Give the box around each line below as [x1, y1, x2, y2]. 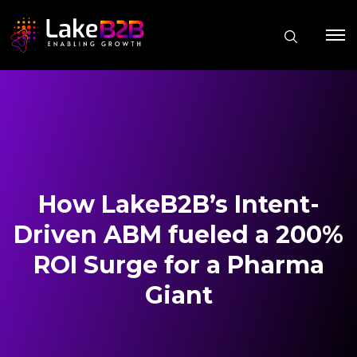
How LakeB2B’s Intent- [37, 189, 320, 219]
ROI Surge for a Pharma [33, 249, 324, 280]
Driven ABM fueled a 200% [14, 219, 343, 249]
